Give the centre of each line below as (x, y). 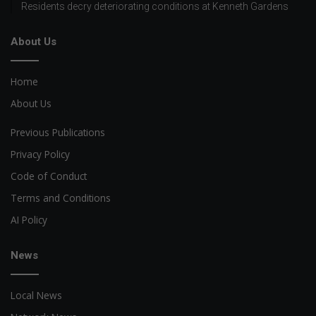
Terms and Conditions (61, 197)
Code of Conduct (49, 176)
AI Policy (29, 219)
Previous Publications (58, 132)
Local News (36, 295)
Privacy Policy (40, 154)
